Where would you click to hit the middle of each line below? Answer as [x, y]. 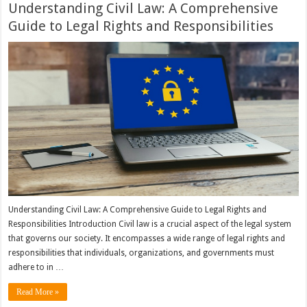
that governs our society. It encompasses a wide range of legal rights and [147, 239]
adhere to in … [36, 268]
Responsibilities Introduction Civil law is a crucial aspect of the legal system [150, 224]
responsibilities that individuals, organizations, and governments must [142, 253]
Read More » [38, 292]
